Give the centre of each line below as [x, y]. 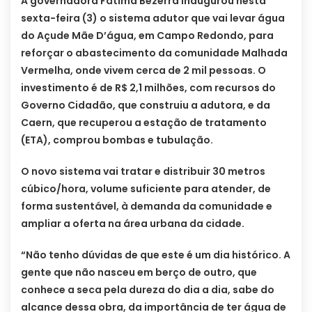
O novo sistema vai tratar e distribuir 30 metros [143, 172]
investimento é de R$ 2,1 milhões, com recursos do [148, 88]
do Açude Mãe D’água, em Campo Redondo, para [147, 36]
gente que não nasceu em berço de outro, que [139, 273]
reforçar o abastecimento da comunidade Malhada [154, 53]
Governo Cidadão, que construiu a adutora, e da [146, 106]
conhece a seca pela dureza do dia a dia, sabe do [148, 290]
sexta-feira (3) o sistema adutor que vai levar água [153, 18]
